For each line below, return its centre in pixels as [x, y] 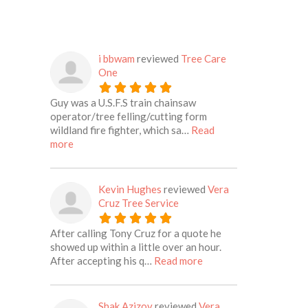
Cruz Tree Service [139, 203]
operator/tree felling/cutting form [129, 116]
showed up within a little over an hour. [136, 247]
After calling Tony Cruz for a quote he [136, 233]
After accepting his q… [102, 261]
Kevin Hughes [130, 189]
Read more [179, 261]
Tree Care [204, 58]
